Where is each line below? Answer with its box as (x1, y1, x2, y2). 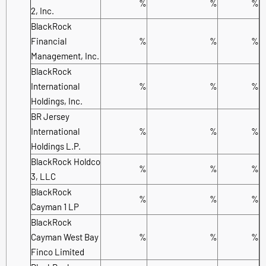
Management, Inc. (31, 50, 99, 61)
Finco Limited (31, 246, 84, 257)
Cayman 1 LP (31, 201, 79, 212)
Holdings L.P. (31, 140, 81, 151)
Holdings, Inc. (31, 95, 83, 106)
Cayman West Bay (31, 231, 99, 242)
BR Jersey (31, 110, 69, 122)
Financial (31, 35, 66, 46)
